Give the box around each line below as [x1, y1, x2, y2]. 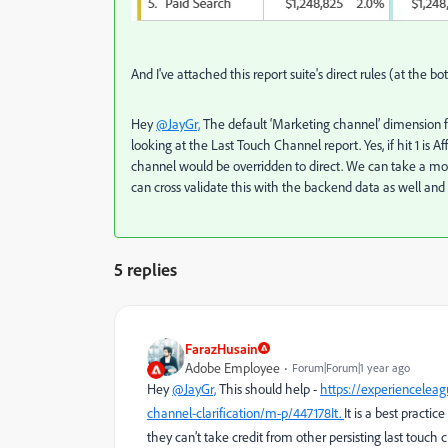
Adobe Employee [185, 358, 280, 376]
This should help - [216, 379, 320, 397]
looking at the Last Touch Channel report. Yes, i [131, 135, 390, 153]
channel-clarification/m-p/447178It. [147, 403, 344, 421]
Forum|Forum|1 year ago [292, 359, 410, 375]
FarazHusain [185, 339, 258, 357]
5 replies [114, 257, 177, 280]
